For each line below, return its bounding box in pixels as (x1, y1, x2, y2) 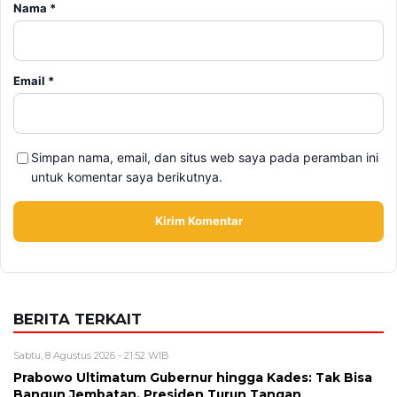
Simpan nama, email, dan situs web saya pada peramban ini (31, 149, 378, 165)
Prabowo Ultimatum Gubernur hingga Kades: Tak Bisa (13, 370, 372, 385)
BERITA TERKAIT (13, 309, 142, 328)
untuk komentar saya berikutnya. (31, 168, 222, 184)
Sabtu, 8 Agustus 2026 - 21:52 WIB (13, 348, 169, 362)
